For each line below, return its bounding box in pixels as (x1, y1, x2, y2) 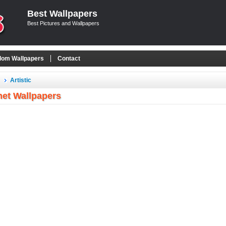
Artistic (10, 77, 31, 84)
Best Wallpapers (27, 9, 97, 19)
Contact (58, 55, 80, 62)
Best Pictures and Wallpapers (27, 20, 99, 26)
